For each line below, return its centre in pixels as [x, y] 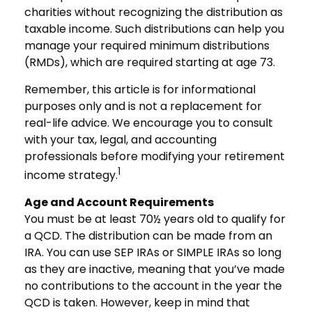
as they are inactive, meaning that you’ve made [155, 270]
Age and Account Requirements [119, 203]
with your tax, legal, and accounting [120, 140]
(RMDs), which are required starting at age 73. [153, 62]
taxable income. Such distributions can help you [154, 29]
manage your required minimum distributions [147, 46]
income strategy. [71, 175]
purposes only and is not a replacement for [143, 106]
